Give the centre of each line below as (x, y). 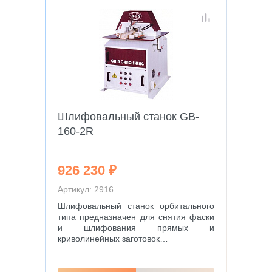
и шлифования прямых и (136, 228)
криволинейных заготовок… (113, 239)
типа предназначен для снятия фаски (136, 217)
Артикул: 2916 (86, 189)
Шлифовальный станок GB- (128, 117)
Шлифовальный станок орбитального (136, 206)
